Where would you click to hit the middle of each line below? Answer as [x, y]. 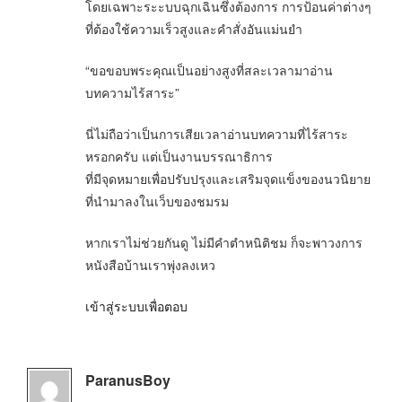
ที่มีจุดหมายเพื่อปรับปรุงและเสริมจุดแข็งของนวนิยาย [228, 179]
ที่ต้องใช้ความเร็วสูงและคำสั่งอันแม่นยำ [194, 29]
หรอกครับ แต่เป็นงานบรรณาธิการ [179, 157]
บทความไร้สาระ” [132, 93]
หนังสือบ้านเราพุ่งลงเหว [150, 265]
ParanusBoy [128, 380]
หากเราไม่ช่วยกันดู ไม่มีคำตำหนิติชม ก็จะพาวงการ [224, 243]
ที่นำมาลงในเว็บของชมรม [157, 201]
